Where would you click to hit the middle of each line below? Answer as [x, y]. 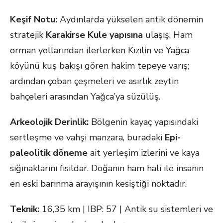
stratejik [28, 35]
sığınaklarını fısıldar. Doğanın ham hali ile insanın [107, 168]
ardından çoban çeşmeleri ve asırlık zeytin [94, 81]
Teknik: [25, 209]
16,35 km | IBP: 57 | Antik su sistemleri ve [126, 209]
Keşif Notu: [34, 19]
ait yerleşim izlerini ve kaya [144, 153]
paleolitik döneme [49, 153]
